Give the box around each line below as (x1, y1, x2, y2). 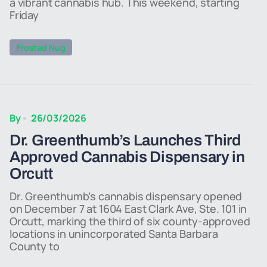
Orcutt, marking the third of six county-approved (10, 214, 250, 228)
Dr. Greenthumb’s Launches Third (10, 132, 241, 148)
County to (10, 239, 60, 253)
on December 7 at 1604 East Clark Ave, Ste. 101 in (10, 201, 247, 216)
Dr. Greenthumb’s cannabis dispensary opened (10, 189, 243, 203)
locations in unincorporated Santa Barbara (10, 226, 218, 241)
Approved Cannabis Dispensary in (10, 148, 245, 165)
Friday (10, 8, 39, 22)
